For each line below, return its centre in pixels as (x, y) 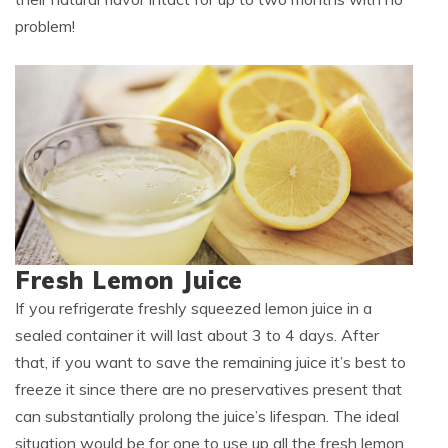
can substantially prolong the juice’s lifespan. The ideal (207, 416)
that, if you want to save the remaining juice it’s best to (210, 362)
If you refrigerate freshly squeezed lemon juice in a (193, 308)
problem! (45, 26)
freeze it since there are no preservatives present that (208, 389)
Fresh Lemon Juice (129, 280)
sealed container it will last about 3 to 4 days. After (197, 335)
